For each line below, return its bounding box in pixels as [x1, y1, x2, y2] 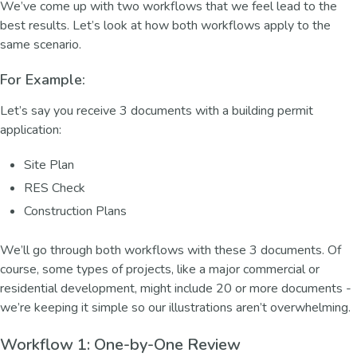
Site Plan [24, 155, 74, 174]
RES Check [24, 178, 85, 197]
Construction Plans [24, 202, 127, 220]
